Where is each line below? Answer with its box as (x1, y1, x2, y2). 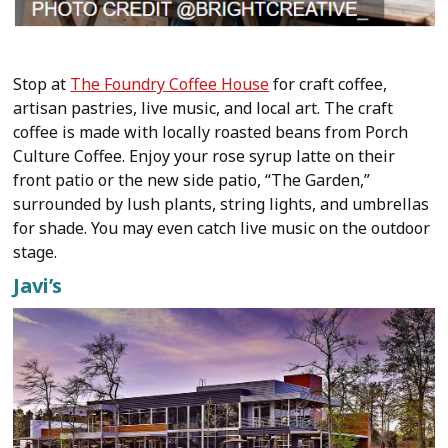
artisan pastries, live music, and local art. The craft (13, 96, 394, 119)
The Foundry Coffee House (70, 72, 270, 95)
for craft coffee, (269, 72, 388, 95)
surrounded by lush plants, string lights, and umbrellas (13, 192, 430, 215)
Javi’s (13, 271, 63, 299)
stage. (13, 240, 58, 263)
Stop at (13, 72, 71, 95)
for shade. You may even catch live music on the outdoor (13, 216, 431, 239)
